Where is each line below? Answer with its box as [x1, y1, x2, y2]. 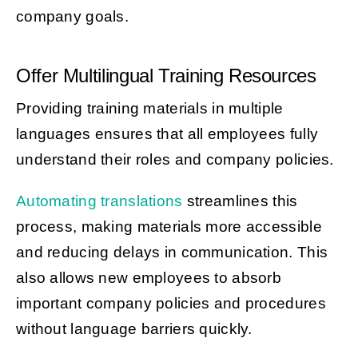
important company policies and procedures [15, 294, 326, 312]
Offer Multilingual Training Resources [15, 64, 316, 86]
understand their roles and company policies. [15, 150, 338, 168]
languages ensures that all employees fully [15, 125, 319, 142]
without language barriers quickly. [15, 320, 257, 337]
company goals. [15, 7, 129, 25]
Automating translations [15, 192, 183, 209]
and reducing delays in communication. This [15, 243, 328, 261]
